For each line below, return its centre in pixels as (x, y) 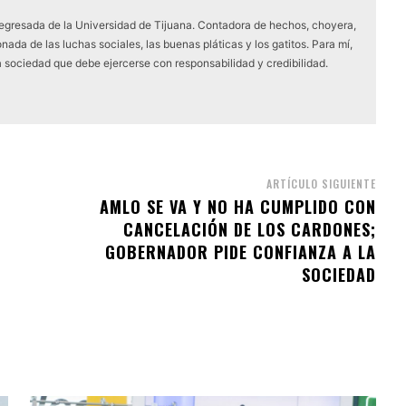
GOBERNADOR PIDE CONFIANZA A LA (240, 251)
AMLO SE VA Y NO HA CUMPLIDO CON (237, 206)
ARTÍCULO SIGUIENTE (321, 183)
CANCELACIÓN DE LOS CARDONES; (249, 229)
